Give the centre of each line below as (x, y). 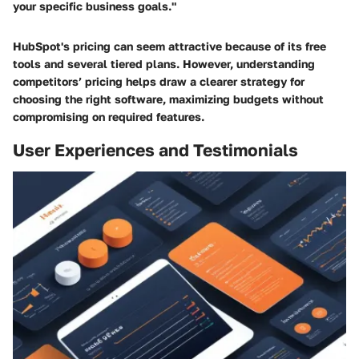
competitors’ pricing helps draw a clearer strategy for (159, 81)
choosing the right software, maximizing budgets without (168, 99)
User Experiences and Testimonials (155, 149)
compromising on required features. (109, 116)
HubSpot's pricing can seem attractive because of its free (169, 46)
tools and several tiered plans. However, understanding (164, 63)
